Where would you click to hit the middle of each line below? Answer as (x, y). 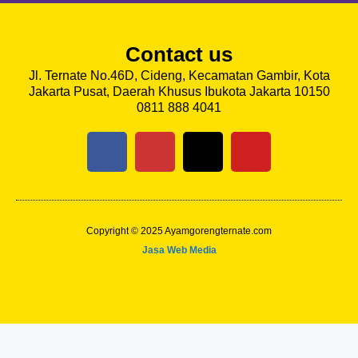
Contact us (179, 54)
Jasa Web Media (179, 250)
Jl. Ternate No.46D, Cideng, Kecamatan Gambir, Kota (179, 75)
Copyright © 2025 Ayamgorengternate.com (179, 231)
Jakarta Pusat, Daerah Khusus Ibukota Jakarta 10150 (179, 91)
